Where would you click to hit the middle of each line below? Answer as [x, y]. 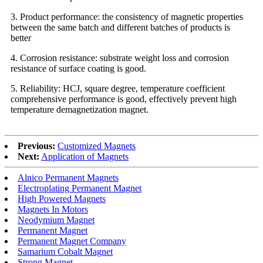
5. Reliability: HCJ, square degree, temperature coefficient [118, 88]
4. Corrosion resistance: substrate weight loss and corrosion [120, 58]
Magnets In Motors [53, 209]
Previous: [36, 146]
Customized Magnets [97, 146]
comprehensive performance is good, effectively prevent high [124, 99]
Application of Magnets [85, 156]
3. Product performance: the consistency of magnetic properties [127, 16]
